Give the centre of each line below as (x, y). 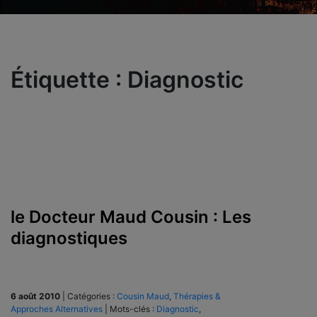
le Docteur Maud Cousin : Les (131, 217)
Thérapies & (197, 296)
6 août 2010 (35, 296)
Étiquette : (69, 79)
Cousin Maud (143, 296)
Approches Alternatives (57, 309)
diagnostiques (69, 238)
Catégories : (92, 296)
